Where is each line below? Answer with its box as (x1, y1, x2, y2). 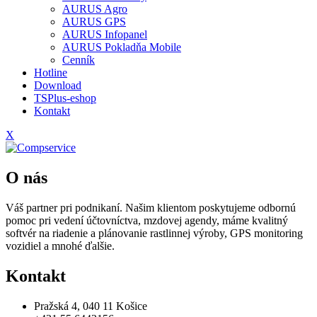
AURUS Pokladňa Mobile (62, 41, 181, 53)
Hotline (34, 67, 67, 79)
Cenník (62, 54, 95, 66)
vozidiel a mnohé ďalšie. (6, 239, 115, 252)
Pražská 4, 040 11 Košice (34, 299, 147, 312)
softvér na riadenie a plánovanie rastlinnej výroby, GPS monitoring (6, 226, 303, 239)
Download (34, 79, 81, 91)
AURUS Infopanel (62, 28, 147, 40)
